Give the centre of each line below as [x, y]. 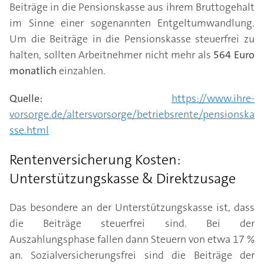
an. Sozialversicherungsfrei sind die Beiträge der [132, 255]
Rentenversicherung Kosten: [95, 160]
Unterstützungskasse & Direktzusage [123, 179]
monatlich [33, 71]
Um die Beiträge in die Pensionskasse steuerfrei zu [132, 39]
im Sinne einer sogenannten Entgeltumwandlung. [132, 23]
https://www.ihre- [213, 98]
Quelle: [26, 98]
